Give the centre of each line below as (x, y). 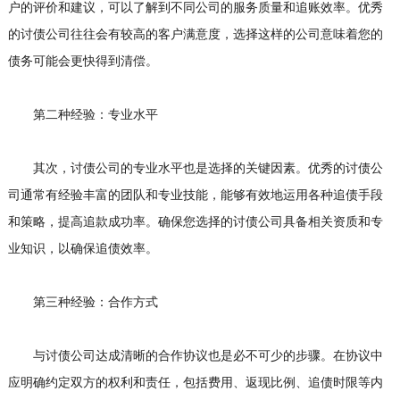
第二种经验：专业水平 (83, 115)
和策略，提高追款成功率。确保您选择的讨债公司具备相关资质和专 (195, 222)
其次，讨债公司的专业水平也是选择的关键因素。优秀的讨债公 (195, 168)
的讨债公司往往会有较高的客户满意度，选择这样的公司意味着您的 (195, 34)
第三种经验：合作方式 (83, 302)
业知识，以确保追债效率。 (83, 249)
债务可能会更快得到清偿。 (83, 61)
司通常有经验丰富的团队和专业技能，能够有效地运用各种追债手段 (195, 195)
